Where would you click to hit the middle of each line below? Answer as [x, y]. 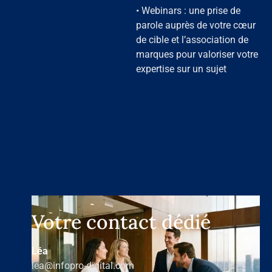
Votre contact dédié [121, 222]
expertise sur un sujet [181, 69]
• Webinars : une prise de [188, 10]
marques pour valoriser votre [197, 54]
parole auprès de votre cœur [196, 25]
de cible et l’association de [192, 39]
